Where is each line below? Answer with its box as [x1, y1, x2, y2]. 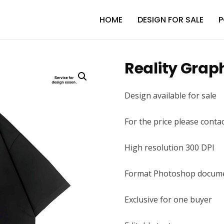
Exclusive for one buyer [124, 194, 212, 205]
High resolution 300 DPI [124, 142, 214, 153]
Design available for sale [124, 90, 216, 101]
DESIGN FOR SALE [137, 14, 203, 25]
